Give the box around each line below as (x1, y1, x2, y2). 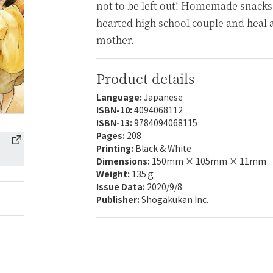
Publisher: (96, 193, 141, 205)
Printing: (96, 142, 135, 154)
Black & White (135, 142, 191, 154)
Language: (96, 91, 144, 103)
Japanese (144, 91, 183, 103)
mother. (96, 33, 134, 47)
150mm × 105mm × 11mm (152, 155, 266, 167)
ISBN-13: (96, 116, 134, 129)
